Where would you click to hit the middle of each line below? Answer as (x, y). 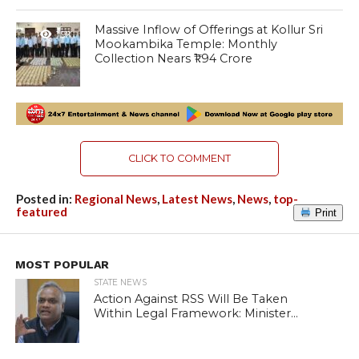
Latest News (197, 199)
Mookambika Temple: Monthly (186, 44)
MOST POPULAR (62, 265)
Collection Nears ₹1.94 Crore (174, 59)
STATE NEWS (121, 283)
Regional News (115, 199)
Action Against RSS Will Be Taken (191, 299)
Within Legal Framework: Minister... (196, 314)
